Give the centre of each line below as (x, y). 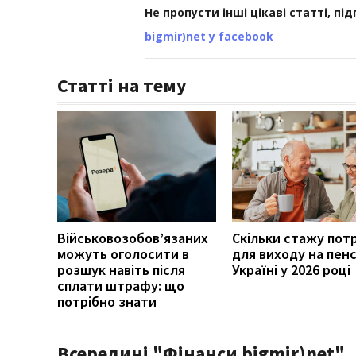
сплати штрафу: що (121, 285)
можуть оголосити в (123, 253)
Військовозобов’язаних (133, 238)
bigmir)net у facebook (209, 36)
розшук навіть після (121, 269)
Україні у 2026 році (291, 269)
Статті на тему (122, 85)
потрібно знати (107, 301)
